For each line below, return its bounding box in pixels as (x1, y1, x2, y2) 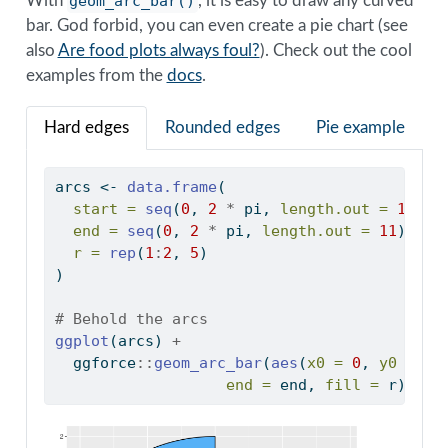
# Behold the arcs (54, 309, 208, 328)
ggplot (54, 331, 109, 350)
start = (72, 199, 136, 218)
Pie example (315, 119, 405, 137)
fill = (324, 375, 379, 394)
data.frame (126, 177, 217, 196)
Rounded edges (164, 119, 280, 137)
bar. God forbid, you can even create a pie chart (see (25, 16, 408, 34)
